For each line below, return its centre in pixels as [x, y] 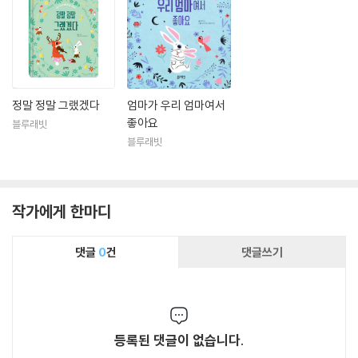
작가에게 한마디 [62, 211]
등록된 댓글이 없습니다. [179, 340]
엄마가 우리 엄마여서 [177, 105]
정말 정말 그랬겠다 [56, 105]
